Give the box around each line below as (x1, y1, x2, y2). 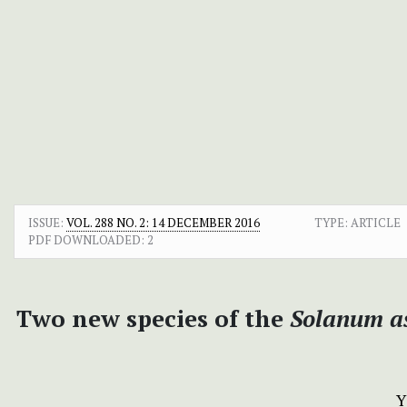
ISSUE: (28, 213, 66, 231)
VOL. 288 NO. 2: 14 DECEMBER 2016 (66, 213, 260, 231)
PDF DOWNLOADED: (28, 231, 144, 248)
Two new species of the (16, 302, 290, 333)
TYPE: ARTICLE (313, 213, 401, 231)
